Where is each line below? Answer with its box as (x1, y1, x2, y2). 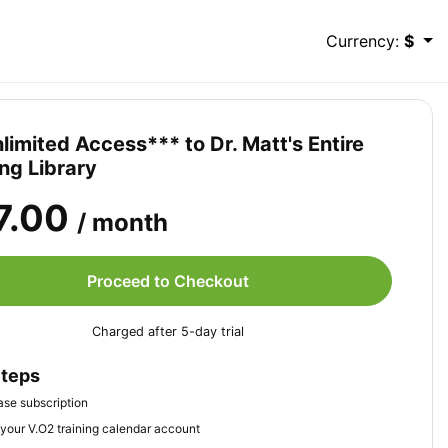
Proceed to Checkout (87, 271, 249, 291)
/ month (77, 208, 168, 237)
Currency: (326, 31, 405, 51)
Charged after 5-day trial (92, 324, 244, 339)
